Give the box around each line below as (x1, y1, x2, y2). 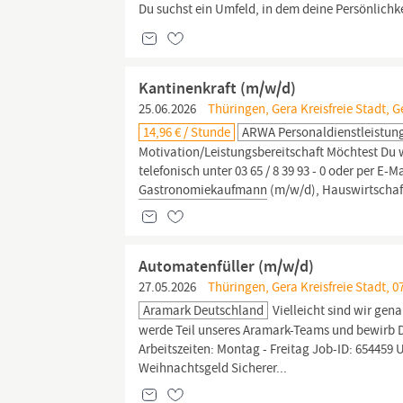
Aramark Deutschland (143, 301, 264, 319)
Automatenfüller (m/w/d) (139, 255, 315, 277)
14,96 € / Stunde (143, 123, 231, 141)
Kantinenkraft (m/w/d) (139, 77, 297, 99)
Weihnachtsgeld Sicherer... (139, 359, 288, 377)
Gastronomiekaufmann (139, 181, 268, 199)
